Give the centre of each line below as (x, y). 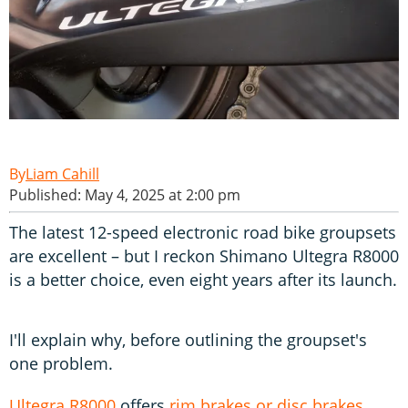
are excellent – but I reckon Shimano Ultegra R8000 (204, 255)
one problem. (61, 363)
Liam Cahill (62, 173)
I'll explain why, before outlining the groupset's (188, 339)
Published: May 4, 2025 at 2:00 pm (125, 194)
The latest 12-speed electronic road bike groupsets (203, 232)
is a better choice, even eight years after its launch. (203, 279)
